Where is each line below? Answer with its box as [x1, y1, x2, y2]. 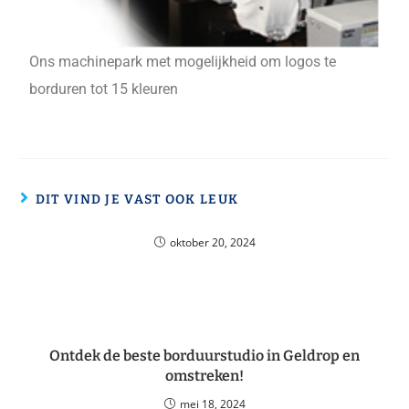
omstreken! [165, 367, 244, 385]
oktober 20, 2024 [169, 235, 256, 251]
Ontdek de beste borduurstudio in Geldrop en [49, 347, 360, 365]
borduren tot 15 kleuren [29, 80, 179, 99]
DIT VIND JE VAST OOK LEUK [35, 192, 239, 208]
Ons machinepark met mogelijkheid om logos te [29, 53, 337, 71]
